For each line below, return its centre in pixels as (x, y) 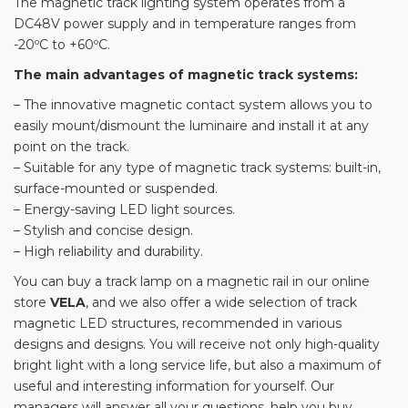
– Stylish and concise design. (103, 231)
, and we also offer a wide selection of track (221, 303)
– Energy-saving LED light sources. (124, 210)
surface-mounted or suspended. (116, 189)
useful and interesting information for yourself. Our (174, 387)
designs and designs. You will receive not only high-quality (197, 345)
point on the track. (71, 147)
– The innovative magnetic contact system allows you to (193, 105)
